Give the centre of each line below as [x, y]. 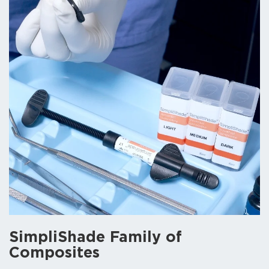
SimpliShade [57, 238]
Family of [144, 238]
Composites [54, 253]
